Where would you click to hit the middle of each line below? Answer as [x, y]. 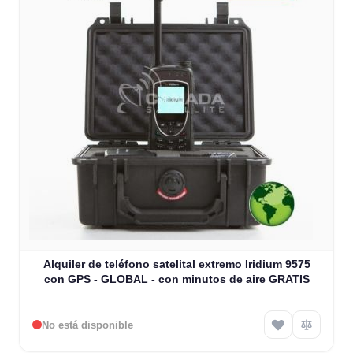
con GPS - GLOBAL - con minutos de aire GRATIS [176, 279]
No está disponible [87, 325]
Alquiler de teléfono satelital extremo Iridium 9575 [176, 264]
